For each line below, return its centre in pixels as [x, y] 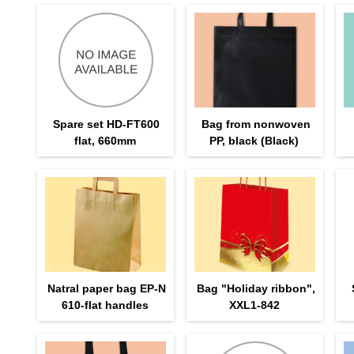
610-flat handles [105, 305]
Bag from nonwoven [256, 124]
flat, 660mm [105, 140]
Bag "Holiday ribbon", [256, 288]
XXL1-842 [254, 305]
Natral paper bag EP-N [106, 288]
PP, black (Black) [254, 140]
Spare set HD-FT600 [107, 124]
